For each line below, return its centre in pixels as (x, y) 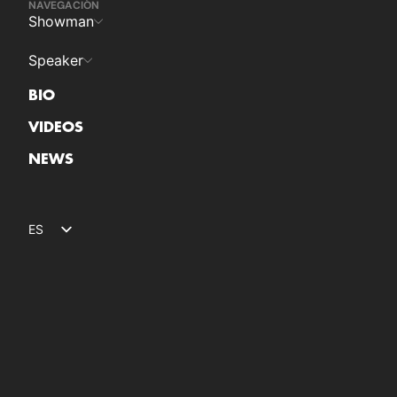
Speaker (56, 60)
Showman (61, 21)
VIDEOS (56, 128)
